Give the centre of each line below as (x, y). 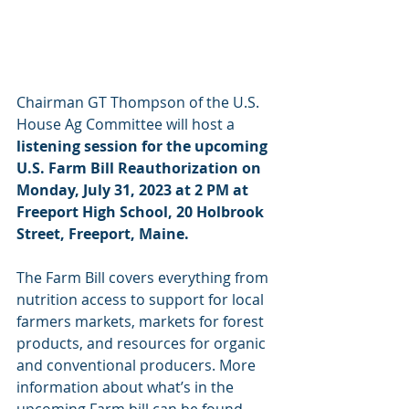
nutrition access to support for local (142, 299)
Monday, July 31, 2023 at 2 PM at (134, 190)
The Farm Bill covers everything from (144, 278)
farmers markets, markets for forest (142, 321)
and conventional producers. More (138, 365)
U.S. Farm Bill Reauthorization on (141, 168)
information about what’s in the (127, 387)
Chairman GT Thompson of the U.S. (140, 102)
